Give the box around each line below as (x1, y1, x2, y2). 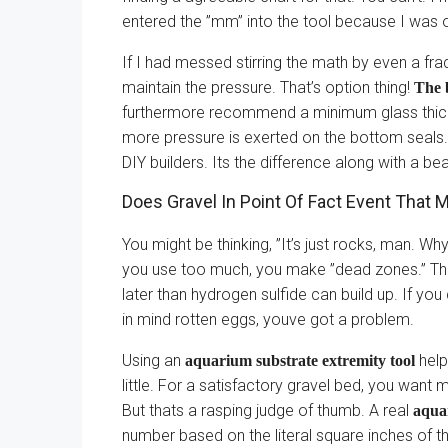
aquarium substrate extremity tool (185, 352, 415, 369)
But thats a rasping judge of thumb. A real (122, 401, 413, 420)
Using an (122, 351, 185, 370)
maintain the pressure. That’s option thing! (122, 78, 414, 97)
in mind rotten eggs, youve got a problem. (122, 310, 414, 329)
